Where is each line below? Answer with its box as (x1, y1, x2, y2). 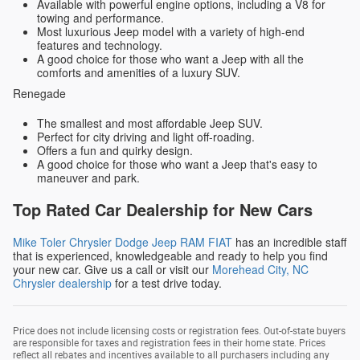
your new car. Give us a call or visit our (13, 261, 212, 277)
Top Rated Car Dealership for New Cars (13, 198, 313, 221)
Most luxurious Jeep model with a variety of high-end (37, 22, 305, 39)
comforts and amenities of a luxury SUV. (37, 63, 240, 80)
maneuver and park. (37, 170, 140, 186)
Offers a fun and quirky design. (37, 142, 193, 158)
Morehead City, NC (212, 261, 309, 277)
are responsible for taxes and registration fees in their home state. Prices (13, 337, 325, 349)
